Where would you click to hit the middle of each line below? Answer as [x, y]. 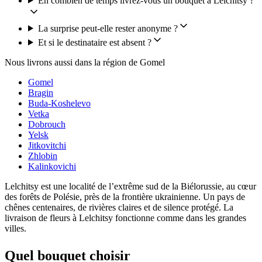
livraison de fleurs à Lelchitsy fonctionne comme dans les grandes [125, 218]
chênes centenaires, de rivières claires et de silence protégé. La [119, 207]
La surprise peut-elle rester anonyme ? [108, 28]
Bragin [41, 92]
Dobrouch [47, 124]
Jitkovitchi [47, 145]
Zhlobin [43, 156]
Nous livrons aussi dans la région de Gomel [85, 62]
